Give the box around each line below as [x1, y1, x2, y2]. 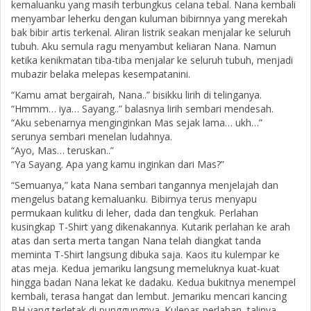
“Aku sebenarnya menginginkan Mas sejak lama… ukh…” [11, 116, 262, 130]
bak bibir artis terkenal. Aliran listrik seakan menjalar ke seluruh [11, 26, 291, 40]
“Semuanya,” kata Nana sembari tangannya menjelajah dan [11, 178, 278, 192]
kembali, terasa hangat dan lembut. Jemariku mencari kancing [11, 289, 287, 303]
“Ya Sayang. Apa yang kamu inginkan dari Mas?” [11, 158, 224, 171]
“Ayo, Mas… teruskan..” [11, 144, 114, 158]
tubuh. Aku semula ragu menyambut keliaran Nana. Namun [11, 40, 276, 53]
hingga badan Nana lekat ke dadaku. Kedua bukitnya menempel [11, 276, 296, 289]
